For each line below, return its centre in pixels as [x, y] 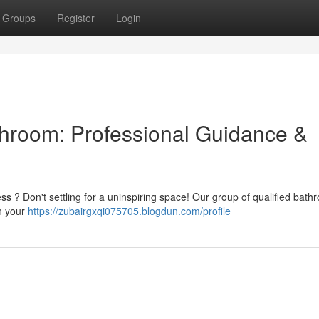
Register [76, 18]
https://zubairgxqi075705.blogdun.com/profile [129, 211]
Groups [19, 18]
